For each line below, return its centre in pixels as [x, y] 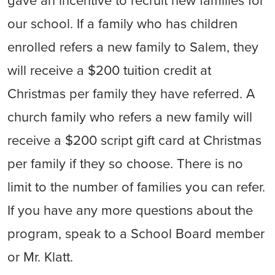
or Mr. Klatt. [40, 257]
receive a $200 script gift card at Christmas [134, 141]
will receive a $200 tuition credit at [109, 71]
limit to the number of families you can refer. [136, 187]
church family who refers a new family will [130, 117]
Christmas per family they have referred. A [131, 94]
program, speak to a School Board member [136, 234]
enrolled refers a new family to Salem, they [133, 47]
